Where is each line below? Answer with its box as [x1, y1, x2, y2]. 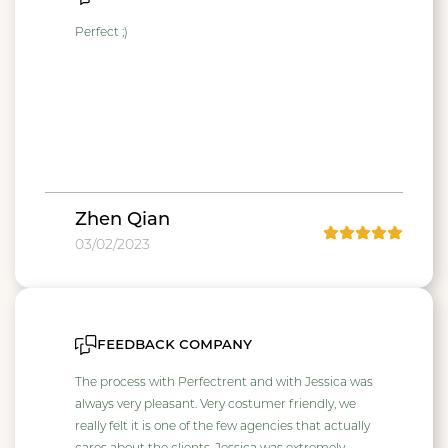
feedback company [97, 337, 252, 353]
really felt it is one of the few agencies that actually [75, 421, 370, 433]
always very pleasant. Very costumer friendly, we [75, 399, 356, 411]
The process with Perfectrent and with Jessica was [75, 377, 373, 389]
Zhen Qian [75, 211, 170, 230]
